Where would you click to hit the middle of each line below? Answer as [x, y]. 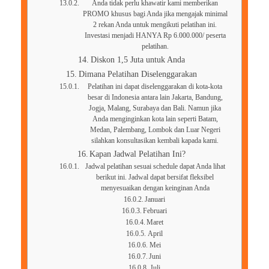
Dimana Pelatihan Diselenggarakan [138, 74]
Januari [155, 199]
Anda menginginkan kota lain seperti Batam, [155, 119]
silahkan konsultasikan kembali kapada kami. [155, 141]
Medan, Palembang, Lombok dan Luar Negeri [155, 130]
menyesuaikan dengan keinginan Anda [155, 188]
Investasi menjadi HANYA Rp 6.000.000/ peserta [155, 35]
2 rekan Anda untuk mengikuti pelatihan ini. [155, 25]
